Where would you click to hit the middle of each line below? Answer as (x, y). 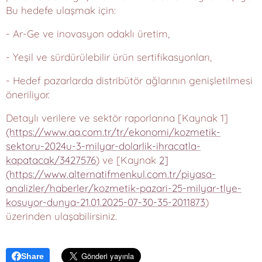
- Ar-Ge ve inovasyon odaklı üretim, (88, 34)
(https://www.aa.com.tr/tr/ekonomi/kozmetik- (113, 132)
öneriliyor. (28, 95)
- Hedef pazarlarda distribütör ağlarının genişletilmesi (129, 81)
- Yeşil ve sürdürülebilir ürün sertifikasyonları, (109, 57)
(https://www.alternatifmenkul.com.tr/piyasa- (111, 174)
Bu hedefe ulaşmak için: (61, 11)
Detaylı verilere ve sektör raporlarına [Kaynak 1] (117, 118)
